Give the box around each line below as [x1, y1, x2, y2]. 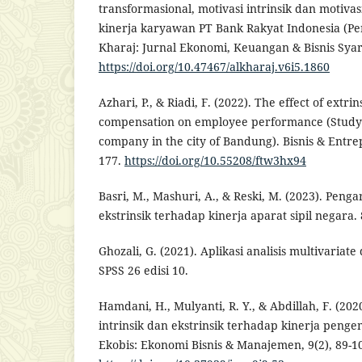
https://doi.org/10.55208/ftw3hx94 [124, 152, 306, 168]
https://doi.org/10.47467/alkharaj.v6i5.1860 [99, 58, 330, 74]
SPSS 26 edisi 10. [99, 262, 188, 278]
